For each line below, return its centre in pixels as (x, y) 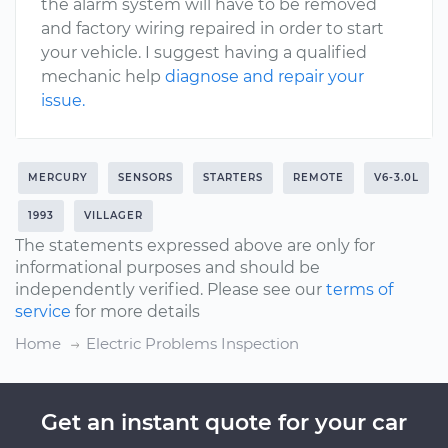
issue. (63, 100)
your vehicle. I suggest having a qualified (204, 52)
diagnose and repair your (264, 76)
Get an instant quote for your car (224, 422)
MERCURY (58, 177)
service (43, 311)
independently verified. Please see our (170, 289)
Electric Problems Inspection (192, 343)
